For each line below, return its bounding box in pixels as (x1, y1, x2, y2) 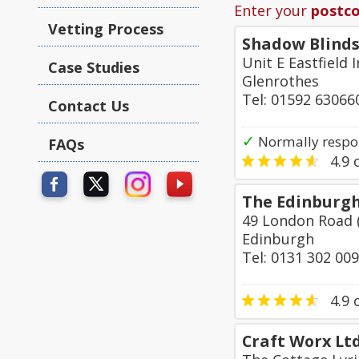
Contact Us (48, 96, 129, 115)
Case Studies (48, 58, 139, 77)
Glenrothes (242, 71, 319, 91)
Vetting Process (48, 19, 163, 38)
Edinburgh (242, 229, 314, 248)
